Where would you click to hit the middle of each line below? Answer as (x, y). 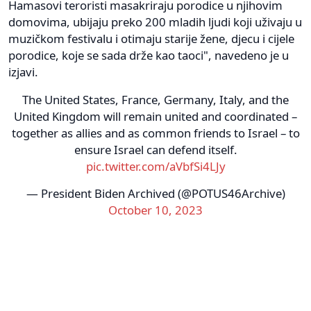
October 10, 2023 (155, 210)
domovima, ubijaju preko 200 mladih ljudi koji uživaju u (155, 22)
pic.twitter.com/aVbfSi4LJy (155, 166)
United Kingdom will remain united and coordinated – (155, 116)
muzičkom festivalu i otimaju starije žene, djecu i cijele (151, 38)
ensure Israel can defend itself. (155, 149)
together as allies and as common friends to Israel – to (155, 133)
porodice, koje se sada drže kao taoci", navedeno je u (149, 55)
